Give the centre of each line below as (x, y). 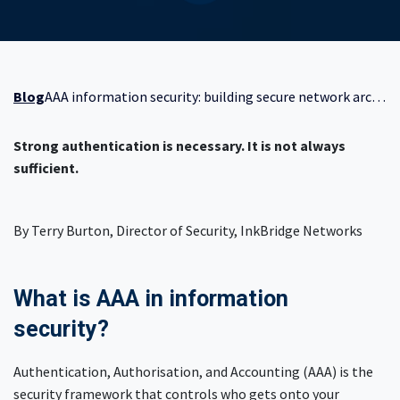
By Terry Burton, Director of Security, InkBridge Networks (188, 230)
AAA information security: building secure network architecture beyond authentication (208, 96)
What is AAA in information (151, 298)
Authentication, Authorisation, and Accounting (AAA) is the (193, 371)
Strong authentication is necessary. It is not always (179, 145)
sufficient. (47, 167)
